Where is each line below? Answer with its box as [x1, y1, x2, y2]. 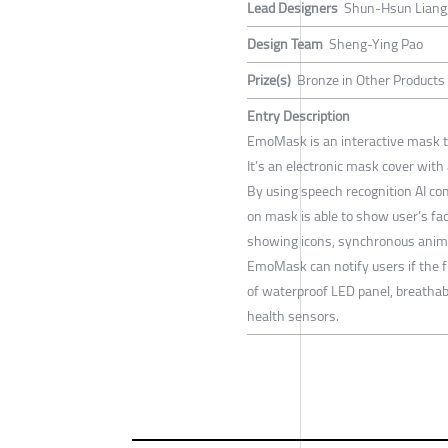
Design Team [247, 31, 323, 58]
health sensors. [247, 303, 339, 330]
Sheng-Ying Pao [329, 31, 423, 58]
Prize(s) [247, 67, 291, 94]
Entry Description [247, 103, 350, 130]
